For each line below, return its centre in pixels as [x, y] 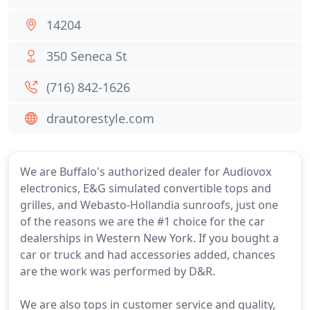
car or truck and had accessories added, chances [148, 255]
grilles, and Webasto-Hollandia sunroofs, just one [149, 205]
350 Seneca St [87, 56]
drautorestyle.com [100, 118]
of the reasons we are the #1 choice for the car [143, 221]
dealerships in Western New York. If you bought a [149, 238]
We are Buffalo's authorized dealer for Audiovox [146, 172]
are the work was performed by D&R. [118, 271]
